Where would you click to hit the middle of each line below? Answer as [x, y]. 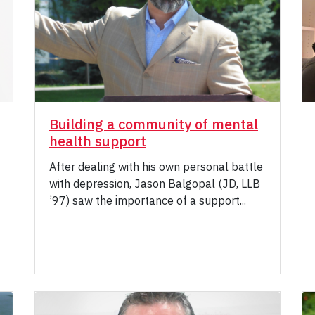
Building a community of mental [154, 124]
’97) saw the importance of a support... [148, 201]
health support [98, 141]
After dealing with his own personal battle [156, 167]
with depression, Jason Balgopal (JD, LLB [155, 184]
